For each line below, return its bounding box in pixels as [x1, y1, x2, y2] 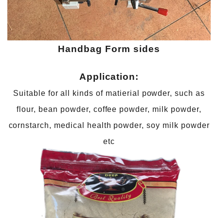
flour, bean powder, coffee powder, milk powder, [17, 105, 201, 113]
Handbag [58, 44, 106, 54]
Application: [79, 72, 139, 82]
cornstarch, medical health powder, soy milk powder [8, 121, 210, 129]
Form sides [105, 44, 160, 54]
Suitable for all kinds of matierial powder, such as [13, 89, 205, 97]
